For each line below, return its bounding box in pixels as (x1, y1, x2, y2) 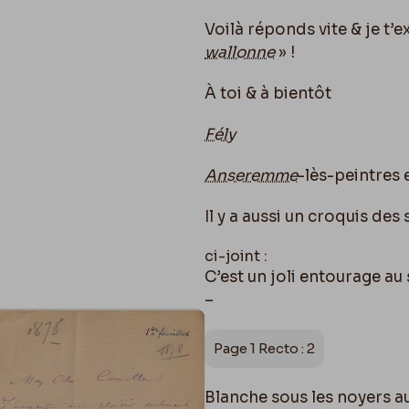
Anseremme (204, 165, 298, 185)
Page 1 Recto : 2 (214, 339, 315, 357)
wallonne (204, 42, 275, 62)
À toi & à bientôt (204, 83, 331, 103)
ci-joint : (204, 246, 267, 266)
